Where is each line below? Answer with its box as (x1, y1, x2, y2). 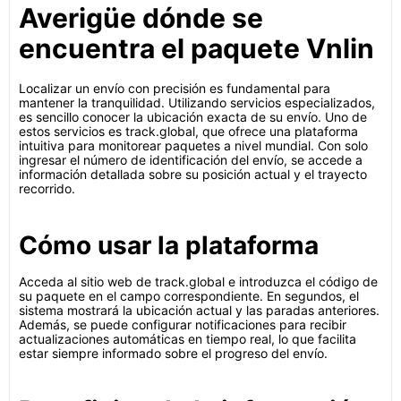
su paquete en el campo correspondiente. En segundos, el (19, 288, 359, 303)
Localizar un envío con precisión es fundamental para (19, 81, 330, 96)
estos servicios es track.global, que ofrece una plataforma (19, 124, 358, 139)
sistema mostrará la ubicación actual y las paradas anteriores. (19, 303, 380, 318)
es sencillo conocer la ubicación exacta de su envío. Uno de (19, 109, 367, 124)
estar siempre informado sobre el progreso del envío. (19, 346, 328, 361)
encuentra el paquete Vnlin (19, 32, 374, 64)
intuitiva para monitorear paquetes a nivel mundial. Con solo (19, 138, 368, 153)
